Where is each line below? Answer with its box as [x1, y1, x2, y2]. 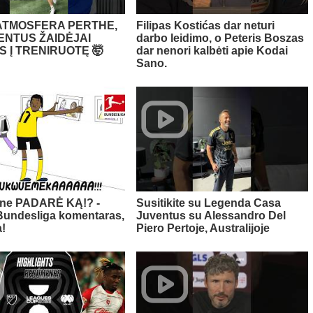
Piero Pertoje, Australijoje [136, 222, 270, 235]
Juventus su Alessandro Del [136, 210, 286, 222]
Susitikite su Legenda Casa [136, 197, 281, 210]
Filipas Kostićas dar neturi [136, 20, 275, 32]
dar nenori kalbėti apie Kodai [136, 45, 288, 57]
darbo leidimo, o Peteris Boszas [136, 32, 304, 45]
